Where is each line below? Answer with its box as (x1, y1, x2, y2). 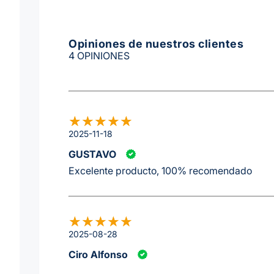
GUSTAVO (68, 148, 116, 161)
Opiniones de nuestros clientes (68, 37, 243, 50)
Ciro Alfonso (68, 248, 128, 261)
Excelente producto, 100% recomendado (68, 165, 252, 177)
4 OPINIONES (68, 49, 130, 62)
